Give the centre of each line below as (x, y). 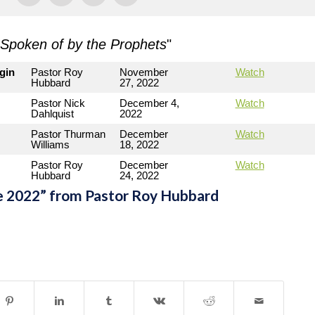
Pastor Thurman (68, 134)
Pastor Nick (58, 103)
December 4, (149, 103)
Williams (50, 144)
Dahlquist (52, 114)
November (144, 72)
